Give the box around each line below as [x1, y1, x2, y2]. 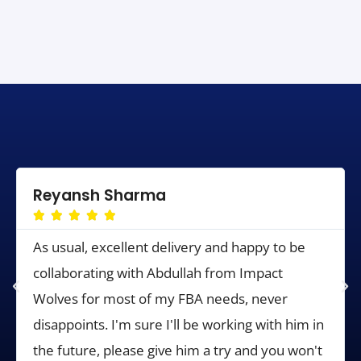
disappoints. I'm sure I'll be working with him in [33, 315, 325, 334]
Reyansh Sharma [33, 185, 167, 207]
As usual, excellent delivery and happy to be [33, 238, 306, 257]
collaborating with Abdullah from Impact [33, 263, 284, 283]
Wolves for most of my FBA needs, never [33, 289, 288, 309]
